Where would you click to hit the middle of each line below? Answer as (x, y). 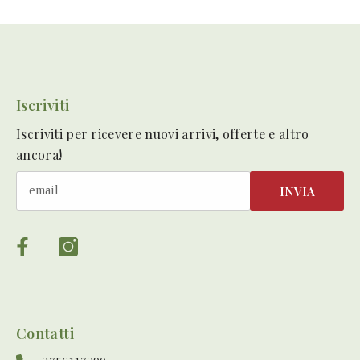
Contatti (45, 334)
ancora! (39, 155)
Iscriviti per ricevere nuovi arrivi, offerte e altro (163, 134)
